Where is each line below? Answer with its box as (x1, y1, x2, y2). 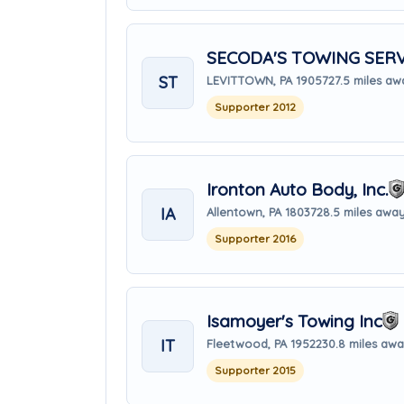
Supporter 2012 (215, 99, 296, 114)
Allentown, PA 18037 (207, 204, 317, 219)
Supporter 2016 (215, 231, 296, 245)
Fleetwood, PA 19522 (207, 335, 322, 351)
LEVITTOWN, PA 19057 (207, 72, 328, 87)
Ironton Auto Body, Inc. (207, 178, 389, 200)
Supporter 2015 (215, 363, 296, 377)
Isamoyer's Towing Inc (207, 309, 382, 332)
